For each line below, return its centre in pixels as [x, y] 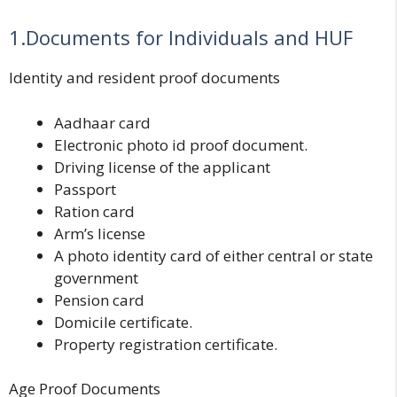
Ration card [94, 211]
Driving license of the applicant [162, 167]
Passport [85, 189]
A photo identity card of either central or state [214, 255]
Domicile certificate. [123, 322]
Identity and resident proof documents [144, 78]
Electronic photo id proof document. [181, 144]
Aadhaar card [102, 122]
